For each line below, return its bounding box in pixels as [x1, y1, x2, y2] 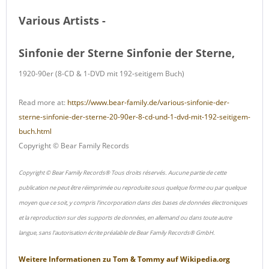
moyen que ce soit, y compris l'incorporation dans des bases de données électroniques [19, 198, 247, 207]
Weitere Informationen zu [19, 253, 113, 264]
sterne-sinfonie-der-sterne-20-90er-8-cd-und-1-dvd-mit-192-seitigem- [19, 111, 250, 122]
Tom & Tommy [113, 253, 166, 264]
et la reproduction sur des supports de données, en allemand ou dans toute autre [19, 213, 232, 222]
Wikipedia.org [178, 253, 230, 264]
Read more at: [19, 97, 67, 107]
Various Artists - [19, 13, 106, 28]
